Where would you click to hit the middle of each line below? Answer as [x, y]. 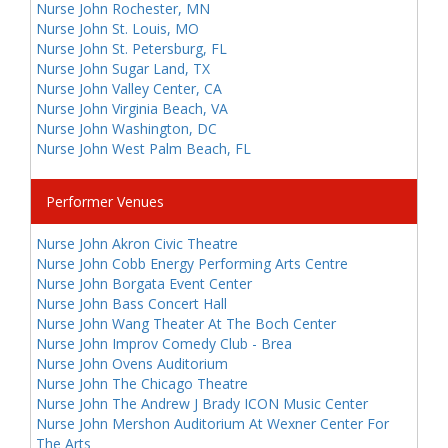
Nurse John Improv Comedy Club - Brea [164, 343]
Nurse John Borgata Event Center [144, 283]
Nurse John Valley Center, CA [129, 88]
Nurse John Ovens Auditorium [132, 363]
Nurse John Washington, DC [126, 128]
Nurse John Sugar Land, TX [123, 68]
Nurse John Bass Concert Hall [131, 303]
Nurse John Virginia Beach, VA [132, 108]
